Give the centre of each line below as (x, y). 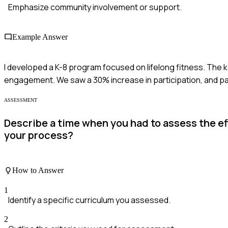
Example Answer (40, 37)
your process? (39, 135)
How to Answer (38, 170)
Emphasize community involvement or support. (95, 7)
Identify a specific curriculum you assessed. (89, 200)
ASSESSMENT (21, 100)
